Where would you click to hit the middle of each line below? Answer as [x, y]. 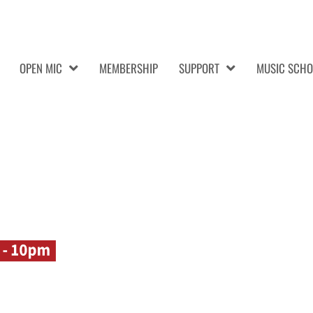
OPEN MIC [41, 68]
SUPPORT [199, 68]
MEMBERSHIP [128, 68]
